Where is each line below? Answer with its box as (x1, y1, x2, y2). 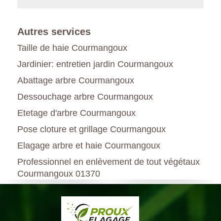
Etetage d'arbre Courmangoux (17, 108, 136, 118)
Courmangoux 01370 (17, 168, 100, 179)
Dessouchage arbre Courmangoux (17, 91, 153, 102)
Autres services (17, 26, 91, 37)
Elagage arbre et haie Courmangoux (17, 140, 160, 150)
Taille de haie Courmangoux (17, 42, 127, 53)
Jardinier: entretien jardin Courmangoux (17, 59, 173, 69)
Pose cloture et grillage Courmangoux (17, 124, 166, 134)
